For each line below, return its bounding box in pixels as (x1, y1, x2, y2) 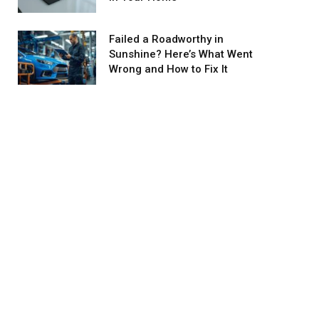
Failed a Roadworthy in (109, 33, 224, 46)
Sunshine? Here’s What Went (109, 48, 253, 61)
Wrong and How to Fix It (109, 63, 228, 75)
